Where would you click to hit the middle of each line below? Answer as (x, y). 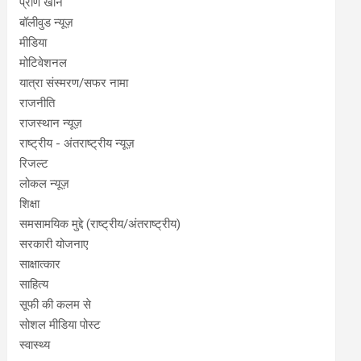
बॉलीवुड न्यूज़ (47, 23)
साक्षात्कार (40, 264)
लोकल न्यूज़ (45, 184)
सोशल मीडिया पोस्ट (60, 325)
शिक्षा (30, 204)
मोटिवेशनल (44, 63)
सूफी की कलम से (56, 305)
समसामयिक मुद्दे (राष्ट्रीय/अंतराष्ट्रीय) (100, 224)
